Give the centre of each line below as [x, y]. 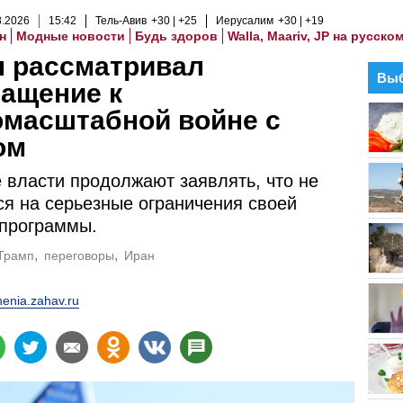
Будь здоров [176, 36]
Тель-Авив [121, 21]
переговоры [79, 255]
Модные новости [71, 36]
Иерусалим [245, 21]
